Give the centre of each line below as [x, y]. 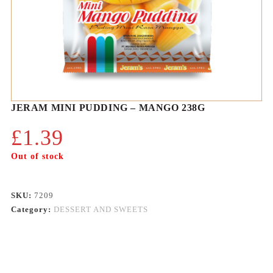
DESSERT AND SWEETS [101, 210]
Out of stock [37, 157]
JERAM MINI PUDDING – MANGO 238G [108, 108]
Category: [32, 210]
